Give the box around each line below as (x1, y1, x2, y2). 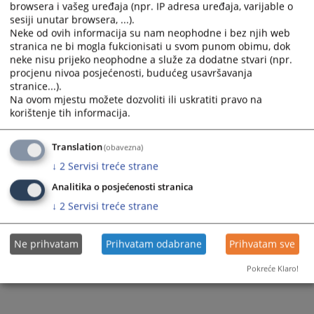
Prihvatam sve (229, 237, 296, 251)
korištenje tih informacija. (10, 106, 130, 120)
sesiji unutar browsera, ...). (10, 13, 135, 27)
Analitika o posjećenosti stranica (52, 181, 193, 193)
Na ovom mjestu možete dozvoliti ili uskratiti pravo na (10, 93, 262, 107)
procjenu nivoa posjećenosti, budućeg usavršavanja (10, 66, 252, 80)
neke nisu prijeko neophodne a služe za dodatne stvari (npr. (10, 53, 292, 67)
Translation (52, 141, 102, 153)
